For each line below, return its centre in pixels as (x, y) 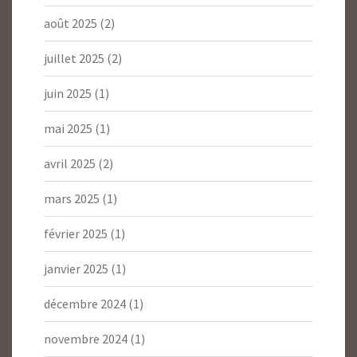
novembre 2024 (86, 339)
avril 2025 (70, 164)
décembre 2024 (85, 304)
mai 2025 (68, 129)
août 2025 (71, 24)
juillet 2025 (74, 59)
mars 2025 (72, 199)
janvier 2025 (76, 269)
